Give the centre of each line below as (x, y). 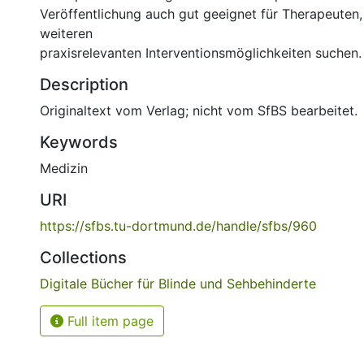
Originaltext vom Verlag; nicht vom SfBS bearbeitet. (199, 110)
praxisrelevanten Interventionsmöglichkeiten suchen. (201, 53)
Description (84, 84)
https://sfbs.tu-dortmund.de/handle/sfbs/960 (178, 226)
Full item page (108, 321)
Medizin (64, 168)
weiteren (66, 33)
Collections (83, 258)
